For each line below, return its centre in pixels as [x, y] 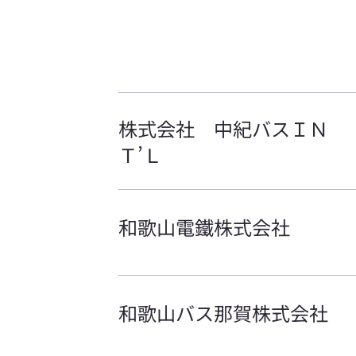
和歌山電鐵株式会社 [204, 227]
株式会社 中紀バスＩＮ [223, 129]
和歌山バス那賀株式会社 [223, 312]
